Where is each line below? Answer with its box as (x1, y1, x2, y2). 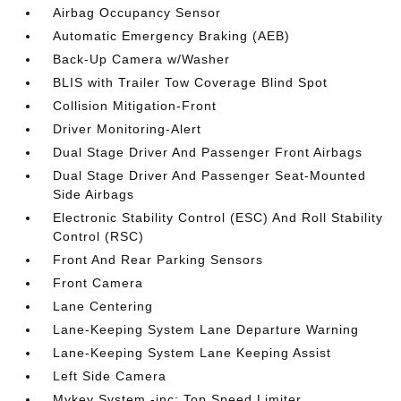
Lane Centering (53, 299, 154, 313)
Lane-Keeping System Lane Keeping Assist (53, 346, 332, 360)
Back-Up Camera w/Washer (53, 52, 231, 66)
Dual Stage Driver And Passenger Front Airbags (53, 145, 363, 159)
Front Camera (53, 276, 144, 290)
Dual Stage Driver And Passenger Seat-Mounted (53, 168, 367, 183)
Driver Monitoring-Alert (53, 122, 202, 136)
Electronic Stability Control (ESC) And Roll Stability (53, 210, 384, 225)
